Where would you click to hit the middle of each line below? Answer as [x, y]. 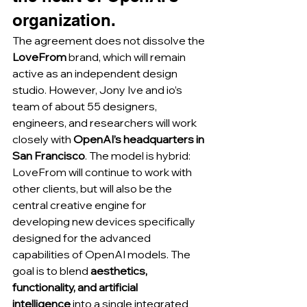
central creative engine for [81, 205]
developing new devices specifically [105, 222]
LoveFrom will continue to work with [103, 172]
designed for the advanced [83, 238]
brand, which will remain [127, 57]
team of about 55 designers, [86, 107]
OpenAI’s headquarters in [140, 139]
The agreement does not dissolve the [110, 41]
